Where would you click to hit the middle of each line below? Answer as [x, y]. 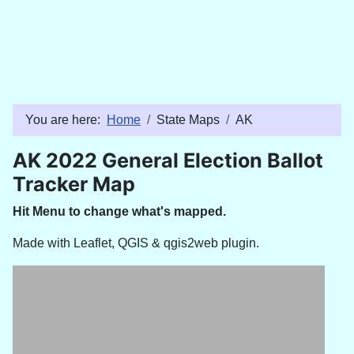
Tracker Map [74, 184]
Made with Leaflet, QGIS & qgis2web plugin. [136, 243]
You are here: [66, 119]
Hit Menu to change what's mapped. [119, 211]
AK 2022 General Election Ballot [168, 160]
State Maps [188, 119]
